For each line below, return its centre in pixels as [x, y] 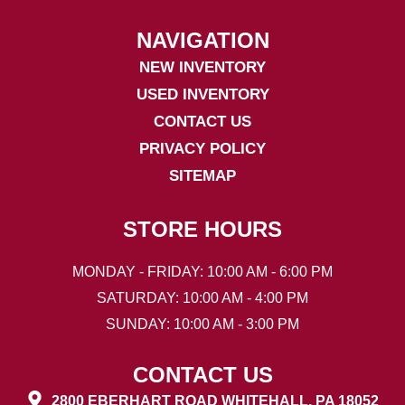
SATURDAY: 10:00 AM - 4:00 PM [202, 297]
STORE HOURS [202, 229]
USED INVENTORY [202, 94]
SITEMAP [202, 175]
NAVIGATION [202, 40]
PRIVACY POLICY [202, 148]
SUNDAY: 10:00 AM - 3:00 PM [202, 324]
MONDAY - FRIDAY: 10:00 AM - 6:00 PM [202, 271]
